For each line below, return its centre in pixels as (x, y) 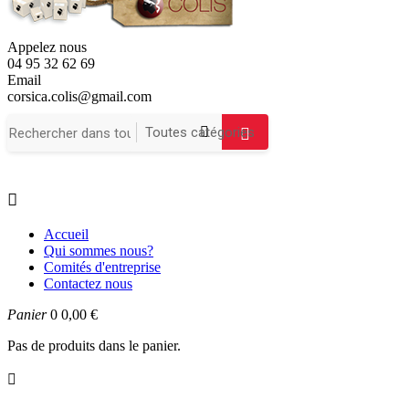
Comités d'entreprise (102, 267)
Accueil (66, 235)
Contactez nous (88, 284)
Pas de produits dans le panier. (94, 346)
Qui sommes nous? (99, 251)
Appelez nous (47, 47)
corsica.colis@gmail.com (79, 96)
